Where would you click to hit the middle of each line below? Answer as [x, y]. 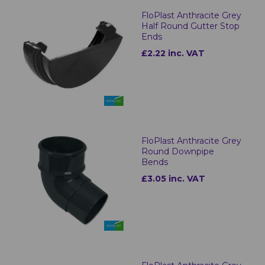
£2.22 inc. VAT [173, 54]
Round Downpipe [178, 151]
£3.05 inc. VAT [173, 178]
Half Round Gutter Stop [190, 26]
